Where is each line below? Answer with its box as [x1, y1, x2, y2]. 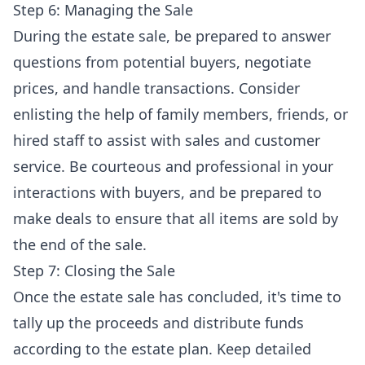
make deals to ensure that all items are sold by [13, 209, 338, 228]
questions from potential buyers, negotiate [13, 52, 311, 72]
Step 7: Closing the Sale [13, 261, 175, 280]
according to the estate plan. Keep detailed [13, 339, 311, 358]
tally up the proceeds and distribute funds [13, 313, 304, 332]
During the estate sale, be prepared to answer [13, 26, 331, 46]
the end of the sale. [13, 235, 147, 254]
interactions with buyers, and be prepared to [13, 182, 322, 202]
